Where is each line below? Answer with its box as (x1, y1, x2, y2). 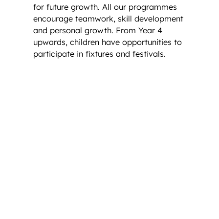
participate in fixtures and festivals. (33, 48, 168, 59)
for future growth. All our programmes (33, 1, 177, 12)
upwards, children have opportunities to (33, 37, 182, 47)
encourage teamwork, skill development (33, 13, 183, 23)
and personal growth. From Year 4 (33, 25, 162, 35)
